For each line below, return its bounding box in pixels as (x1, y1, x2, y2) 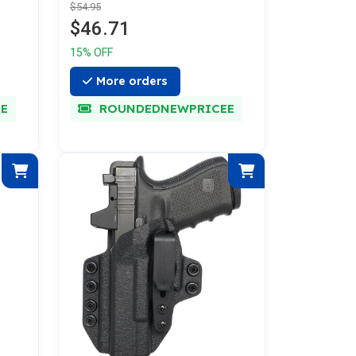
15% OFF (70, 46, 113, 59)
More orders (96, 74, 168, 88)
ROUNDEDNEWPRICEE (95, 101, 234, 116)
